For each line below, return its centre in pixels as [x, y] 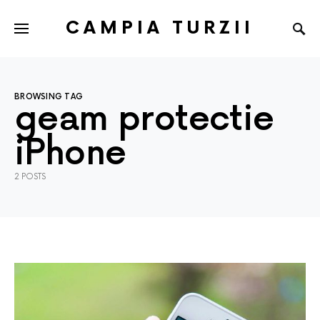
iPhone [70, 154]
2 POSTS [30, 177]
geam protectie [144, 120]
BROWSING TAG [49, 97]
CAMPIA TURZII [160, 28]
